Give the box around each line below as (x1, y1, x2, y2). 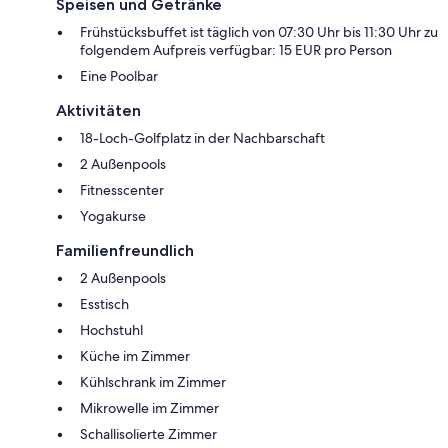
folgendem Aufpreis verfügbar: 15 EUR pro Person (80, 40, 392, 59)
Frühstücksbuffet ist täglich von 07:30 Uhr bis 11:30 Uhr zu (80, 22, 438, 41)
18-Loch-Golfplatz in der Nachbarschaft (80, 128, 325, 147)
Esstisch (80, 294, 129, 313)
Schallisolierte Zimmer (80, 424, 217, 443)
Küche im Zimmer (80, 346, 190, 365)
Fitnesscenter (80, 180, 164, 199)
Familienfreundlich (56, 240, 194, 260)
